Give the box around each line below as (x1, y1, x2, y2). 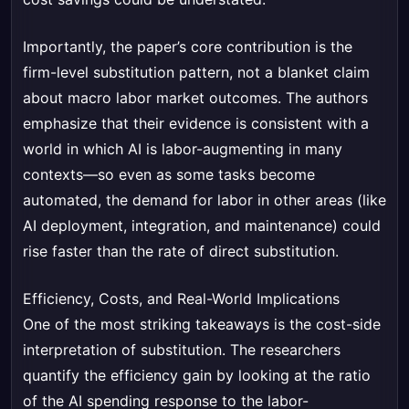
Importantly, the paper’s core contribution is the (23, 37, 352, 57)
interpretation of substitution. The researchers (23, 341, 341, 360)
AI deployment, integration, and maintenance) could (23, 216, 381, 236)
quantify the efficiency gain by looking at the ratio (23, 366, 371, 385)
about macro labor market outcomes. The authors (23, 89, 368, 108)
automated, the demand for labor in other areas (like (23, 191, 386, 210)
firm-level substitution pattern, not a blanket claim (23, 63, 370, 82)
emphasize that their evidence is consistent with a (23, 114, 369, 133)
